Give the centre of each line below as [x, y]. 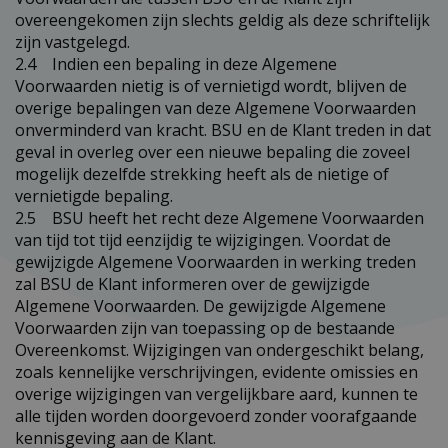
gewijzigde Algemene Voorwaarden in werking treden [215, 261]
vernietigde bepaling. [94, 195]
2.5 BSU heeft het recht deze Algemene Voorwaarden [219, 217]
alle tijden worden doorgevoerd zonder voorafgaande [216, 415]
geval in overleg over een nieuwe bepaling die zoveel [212, 151]
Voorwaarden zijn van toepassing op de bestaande [205, 327]
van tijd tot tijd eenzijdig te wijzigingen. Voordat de [203, 239]
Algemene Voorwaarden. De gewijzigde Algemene [200, 305]
